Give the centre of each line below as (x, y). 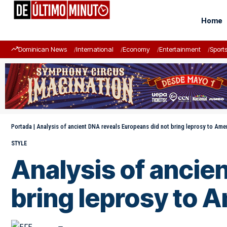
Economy (136, 49)
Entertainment (180, 49)
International (95, 49)
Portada (22, 126)
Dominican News (43, 49)
